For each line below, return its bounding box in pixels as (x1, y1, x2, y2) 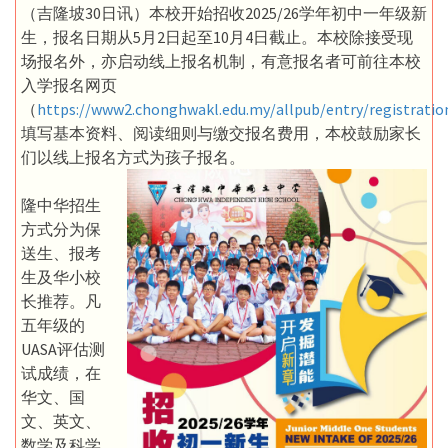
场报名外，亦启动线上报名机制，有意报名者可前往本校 (21, 50, 421, 71)
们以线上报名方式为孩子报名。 (21, 146, 245, 167)
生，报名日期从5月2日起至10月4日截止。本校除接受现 (21, 26, 413, 47)
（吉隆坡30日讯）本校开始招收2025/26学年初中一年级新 (21, 2, 427, 23)
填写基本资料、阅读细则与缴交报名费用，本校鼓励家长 (21, 122, 421, 143)
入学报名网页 (21, 74, 117, 95)
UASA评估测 (21, 338, 105, 359)
